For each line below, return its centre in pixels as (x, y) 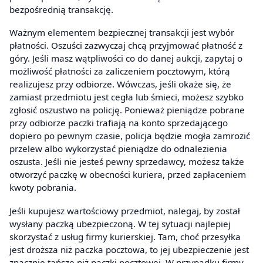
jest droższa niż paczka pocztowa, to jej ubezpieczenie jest (129, 249)
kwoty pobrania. (43, 188)
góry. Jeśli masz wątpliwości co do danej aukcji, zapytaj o (126, 58)
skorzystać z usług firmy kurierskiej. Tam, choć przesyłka (125, 236)
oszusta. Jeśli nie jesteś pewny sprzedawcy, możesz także (127, 162)
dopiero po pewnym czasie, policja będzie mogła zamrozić (130, 136)
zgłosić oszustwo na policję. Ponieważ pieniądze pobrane (127, 110)
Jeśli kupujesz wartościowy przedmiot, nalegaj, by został (125, 210)
